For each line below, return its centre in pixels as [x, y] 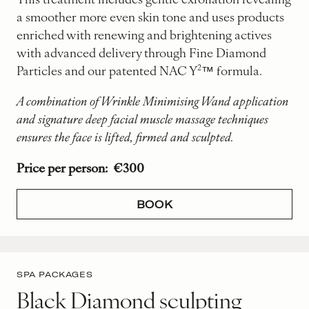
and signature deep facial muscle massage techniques [142, 118]
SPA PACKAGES [55, 274]
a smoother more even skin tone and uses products [150, 16]
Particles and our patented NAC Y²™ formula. [139, 70]
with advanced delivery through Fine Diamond [141, 52]
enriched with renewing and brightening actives [144, 34]
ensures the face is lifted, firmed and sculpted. [125, 136]
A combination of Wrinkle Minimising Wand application [152, 100]
